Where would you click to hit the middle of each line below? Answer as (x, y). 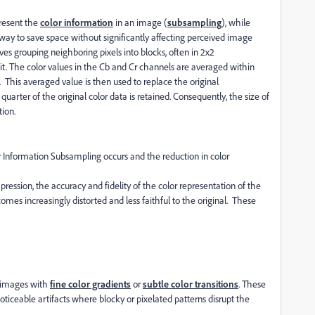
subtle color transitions (191, 284)
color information (77, 22)
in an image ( (140, 22)
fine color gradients (90, 284)
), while (236, 22)
